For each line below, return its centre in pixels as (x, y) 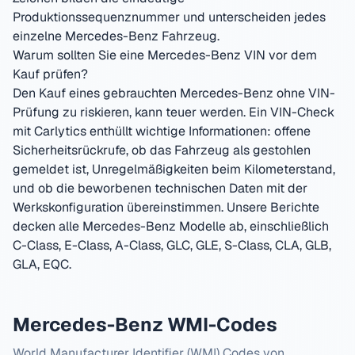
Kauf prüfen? (50, 74)
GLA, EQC (41, 264)
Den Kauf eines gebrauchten (96, 93)
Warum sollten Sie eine (80, 55)
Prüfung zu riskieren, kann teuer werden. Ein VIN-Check (174, 112)
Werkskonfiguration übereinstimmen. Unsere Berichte (166, 207)
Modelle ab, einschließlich (252, 226)
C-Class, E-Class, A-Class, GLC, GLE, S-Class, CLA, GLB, (172, 245)
